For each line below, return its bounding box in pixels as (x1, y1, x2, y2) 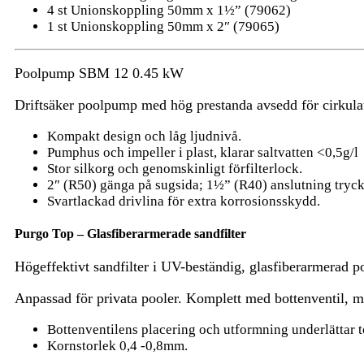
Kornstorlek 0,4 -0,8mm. (47, 338, 188, 354)
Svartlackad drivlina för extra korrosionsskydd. (47, 193, 320, 209)
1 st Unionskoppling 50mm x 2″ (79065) (47, 18, 279, 34)
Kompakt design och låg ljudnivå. (47, 128, 241, 144)
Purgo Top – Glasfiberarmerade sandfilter (15, 227, 246, 241)
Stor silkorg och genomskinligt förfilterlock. (47, 160, 302, 176)
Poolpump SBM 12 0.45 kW (15, 64, 184, 81)
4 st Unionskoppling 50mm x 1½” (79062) (47, 2, 291, 18)
